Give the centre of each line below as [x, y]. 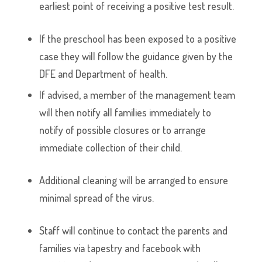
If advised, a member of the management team [137, 95]
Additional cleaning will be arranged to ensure [134, 180]
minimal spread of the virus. [97, 198]
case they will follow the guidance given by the [136, 56]
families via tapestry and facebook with [120, 248]
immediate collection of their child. [111, 147]
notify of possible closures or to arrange [123, 130]
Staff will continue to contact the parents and [134, 230]
